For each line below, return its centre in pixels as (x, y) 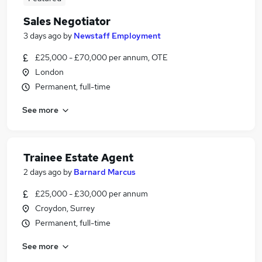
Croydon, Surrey (65, 208)
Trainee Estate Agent (78, 158)
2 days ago (42, 172)
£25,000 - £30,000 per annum (92, 194)
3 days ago (42, 36)
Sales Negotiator (67, 21)
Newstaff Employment (117, 36)
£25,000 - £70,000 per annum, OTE (101, 57)
